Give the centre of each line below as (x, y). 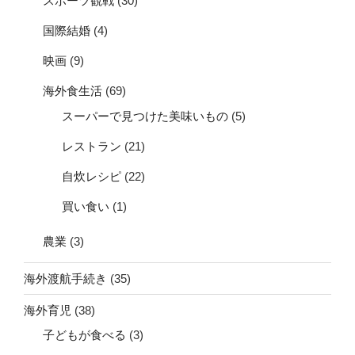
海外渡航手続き (65, 278)
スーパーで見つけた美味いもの (145, 116)
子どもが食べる (84, 335)
